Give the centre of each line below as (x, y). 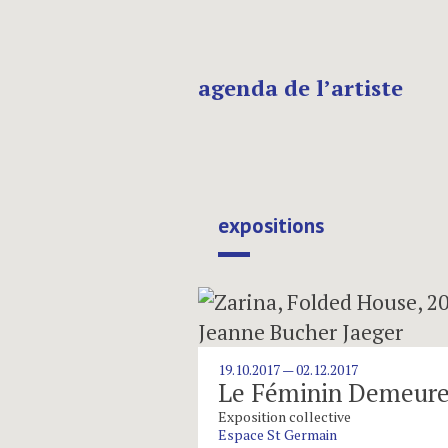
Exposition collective (284, 416)
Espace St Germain (277, 434)
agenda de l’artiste (300, 87)
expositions (271, 225)
